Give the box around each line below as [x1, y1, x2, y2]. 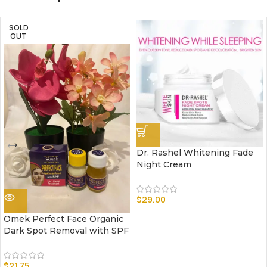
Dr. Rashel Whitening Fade [136, 147, 253, 158]
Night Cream [136, 159, 191, 170]
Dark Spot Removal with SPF [4, 225, 129, 236]
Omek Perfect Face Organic [4, 213, 123, 224]
